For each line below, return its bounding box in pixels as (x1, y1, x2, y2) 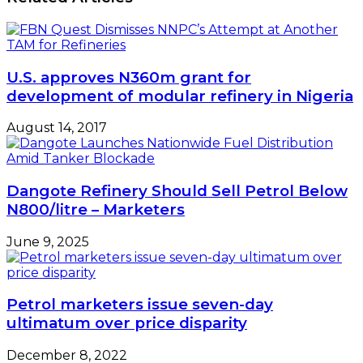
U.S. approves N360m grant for (6, 67, 251, 87)
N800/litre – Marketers (6, 200, 185, 219)
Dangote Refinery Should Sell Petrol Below (6, 181, 348, 200)
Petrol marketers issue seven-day (6, 295, 273, 314)
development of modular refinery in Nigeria (6, 86, 353, 105)
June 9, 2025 (6, 233, 89, 250)
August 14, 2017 (6, 120, 107, 136)
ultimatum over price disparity (6, 314, 247, 333)
